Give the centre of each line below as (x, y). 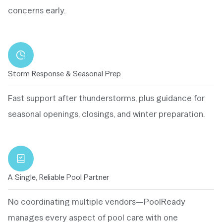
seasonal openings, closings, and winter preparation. (107, 113)
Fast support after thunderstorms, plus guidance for (106, 98)
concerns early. (37, 10)
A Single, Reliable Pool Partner (58, 177)
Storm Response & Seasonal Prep (64, 73)
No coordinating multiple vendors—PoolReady (97, 201)
